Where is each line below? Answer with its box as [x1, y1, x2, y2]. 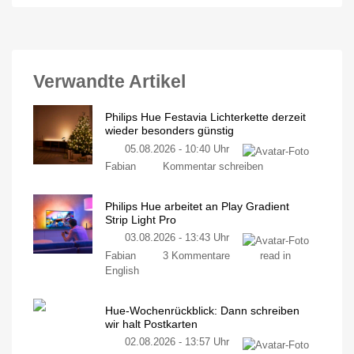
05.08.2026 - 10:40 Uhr [125, 142, 230, 155]
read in [259, 250, 291, 262]
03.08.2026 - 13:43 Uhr [125, 232, 230, 244]
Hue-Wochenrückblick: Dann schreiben [105, 303, 299, 317]
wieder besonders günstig [105, 123, 234, 137]
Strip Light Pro [105, 213, 176, 226]
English [105, 265, 139, 277]
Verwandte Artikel [33, 71, 186, 92]
